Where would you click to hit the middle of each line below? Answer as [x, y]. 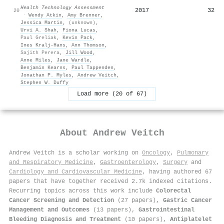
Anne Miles [35, 60]
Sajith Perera [40, 52]
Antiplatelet [191, 219]
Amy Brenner [84, 15]
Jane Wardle [73, 60]
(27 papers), [138, 200]
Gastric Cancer [187, 200]
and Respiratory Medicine [51, 162]
